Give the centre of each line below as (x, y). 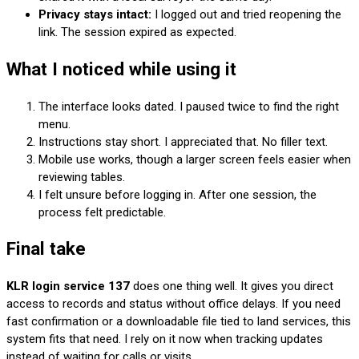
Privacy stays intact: (95, 15)
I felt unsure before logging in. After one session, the (177, 194)
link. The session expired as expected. (137, 32)
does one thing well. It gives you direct (232, 286)
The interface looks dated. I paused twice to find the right (189, 106)
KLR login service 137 (68, 286)
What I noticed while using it (121, 69)
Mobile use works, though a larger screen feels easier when (195, 159)
